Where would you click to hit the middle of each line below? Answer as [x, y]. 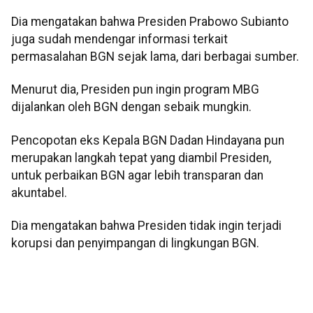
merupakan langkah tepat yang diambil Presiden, [141, 158]
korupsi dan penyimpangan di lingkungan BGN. [135, 243]
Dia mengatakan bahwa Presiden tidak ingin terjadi [146, 226]
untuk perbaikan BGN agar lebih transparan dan [137, 175]
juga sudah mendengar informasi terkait [119, 39]
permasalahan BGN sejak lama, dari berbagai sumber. [155, 57]
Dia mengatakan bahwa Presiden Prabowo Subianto [150, 22]
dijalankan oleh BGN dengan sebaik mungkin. [131, 107]
